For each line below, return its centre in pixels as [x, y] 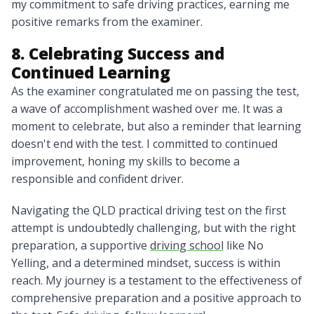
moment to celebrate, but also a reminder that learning [156, 127]
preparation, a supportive [81, 246]
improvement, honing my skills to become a [125, 162]
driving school [187, 246]
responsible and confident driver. [97, 179]
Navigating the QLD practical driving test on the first [149, 211]
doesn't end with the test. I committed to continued [144, 144]
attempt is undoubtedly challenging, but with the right [153, 228]
